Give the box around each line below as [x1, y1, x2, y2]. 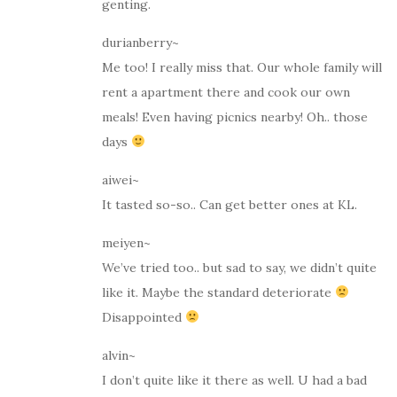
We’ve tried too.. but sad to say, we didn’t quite [102, 259, 377, 276]
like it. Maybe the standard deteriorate [102, 284, 335, 300]
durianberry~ [102, 34, 179, 51]
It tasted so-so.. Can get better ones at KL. [102, 196, 357, 213]
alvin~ [102, 346, 136, 363]
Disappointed [102, 308, 185, 325]
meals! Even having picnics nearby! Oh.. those [102, 108, 368, 125]
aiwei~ [102, 171, 139, 188]
